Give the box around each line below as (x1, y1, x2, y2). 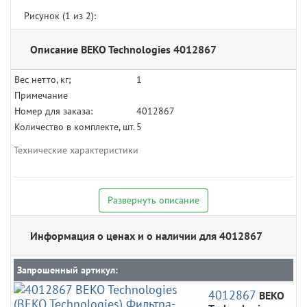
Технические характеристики (14, 144, 138, 157)
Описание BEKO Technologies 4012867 (30, 42, 217, 57)
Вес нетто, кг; (14, 73, 77, 86)
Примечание (14, 89, 68, 102)
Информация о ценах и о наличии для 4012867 (30, 229, 262, 243)
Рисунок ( (24, 10, 65, 23)
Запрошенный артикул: (16, 264, 118, 277)
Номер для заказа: (14, 105, 93, 118)
